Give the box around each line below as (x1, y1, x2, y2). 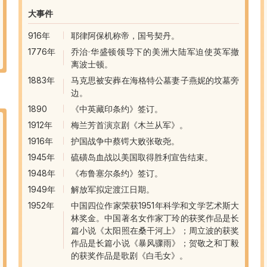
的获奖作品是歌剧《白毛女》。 (70, 250, 188, 260)
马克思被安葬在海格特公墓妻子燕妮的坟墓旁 (70, 74, 240, 85)
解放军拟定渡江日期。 (70, 184, 154, 194)
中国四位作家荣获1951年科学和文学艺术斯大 (70, 200, 240, 210)
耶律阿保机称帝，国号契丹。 (70, 30, 179, 41)
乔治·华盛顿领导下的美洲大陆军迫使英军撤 (70, 46, 240, 57)
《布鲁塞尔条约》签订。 (70, 167, 163, 178)
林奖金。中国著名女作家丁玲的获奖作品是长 (70, 212, 240, 223)
